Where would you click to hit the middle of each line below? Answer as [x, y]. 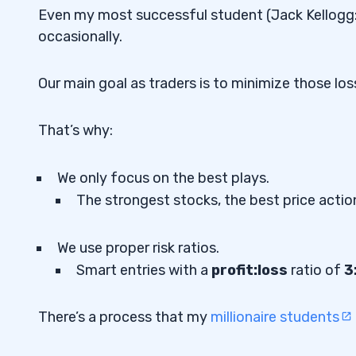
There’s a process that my [124, 317]
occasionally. [80, 36]
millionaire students [275, 317]
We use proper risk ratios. [138, 248]
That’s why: [75, 130]
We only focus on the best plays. [163, 178]
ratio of [316, 270]
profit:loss [250, 270]
